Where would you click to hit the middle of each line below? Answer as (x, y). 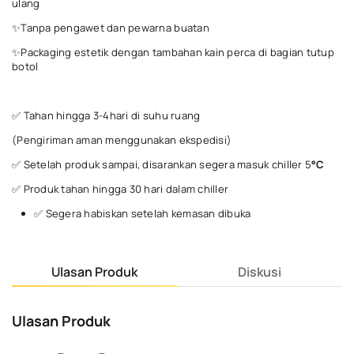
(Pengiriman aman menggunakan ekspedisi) (122, 140)
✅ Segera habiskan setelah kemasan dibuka (143, 214)
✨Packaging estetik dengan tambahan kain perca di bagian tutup (173, 53)
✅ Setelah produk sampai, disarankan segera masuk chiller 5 (162, 165)
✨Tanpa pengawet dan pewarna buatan (111, 28)
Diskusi (260, 272)
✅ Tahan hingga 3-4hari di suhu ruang (106, 116)
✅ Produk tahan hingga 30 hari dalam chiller (121, 189)
